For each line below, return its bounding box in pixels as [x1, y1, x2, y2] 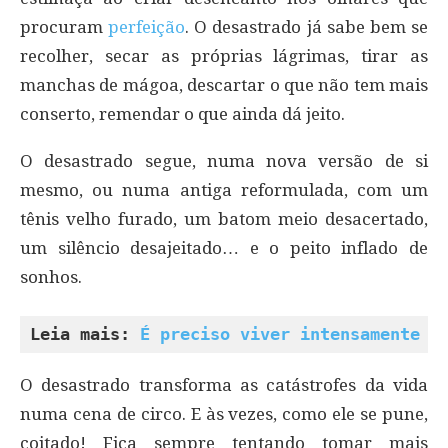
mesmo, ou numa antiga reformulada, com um [20, 179, 428, 200]
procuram [20, 16, 109, 37]
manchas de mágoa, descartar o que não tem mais [20, 74, 428, 95]
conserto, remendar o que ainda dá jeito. [20, 103, 345, 124]
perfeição [108, 16, 186, 37]
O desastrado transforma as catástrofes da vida [20, 374, 428, 395]
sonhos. [20, 266, 82, 287]
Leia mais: [30, 323, 140, 344]
